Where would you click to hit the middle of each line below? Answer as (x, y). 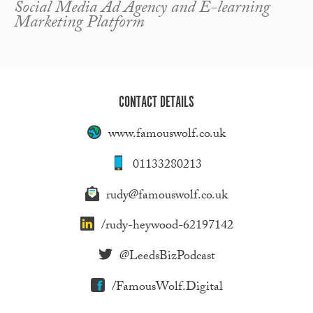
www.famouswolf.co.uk (167, 136)
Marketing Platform (79, 24)
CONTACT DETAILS (156, 103)
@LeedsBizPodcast (167, 258)
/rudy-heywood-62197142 (167, 227)
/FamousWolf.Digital (167, 288)
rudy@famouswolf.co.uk (167, 196)
